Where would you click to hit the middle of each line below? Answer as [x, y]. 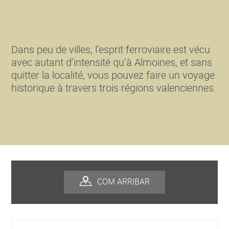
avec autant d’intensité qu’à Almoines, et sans [112, 62]
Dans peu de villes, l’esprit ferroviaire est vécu [111, 49]
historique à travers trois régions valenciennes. [114, 88]
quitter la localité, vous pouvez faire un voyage [113, 75]
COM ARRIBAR [123, 181]
